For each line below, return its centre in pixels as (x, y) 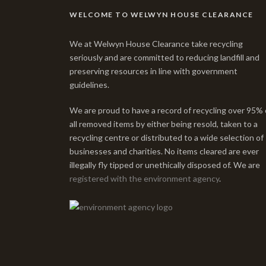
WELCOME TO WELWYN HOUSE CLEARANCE (161, 15)
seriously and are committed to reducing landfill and (164, 57)
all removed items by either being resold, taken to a (164, 124)
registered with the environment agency (144, 178)
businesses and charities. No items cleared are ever (164, 151)
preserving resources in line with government (153, 71)
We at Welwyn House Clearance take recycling (156, 44)
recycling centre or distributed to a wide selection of (167, 137)
